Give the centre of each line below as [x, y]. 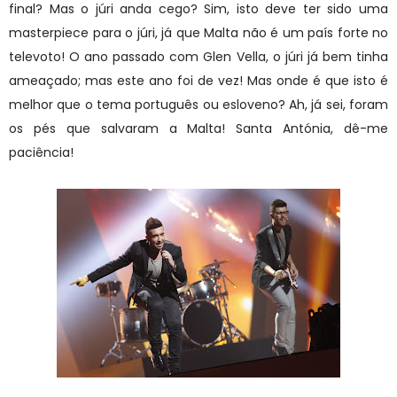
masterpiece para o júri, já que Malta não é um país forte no [198, 32]
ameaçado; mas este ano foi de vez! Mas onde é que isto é [198, 80]
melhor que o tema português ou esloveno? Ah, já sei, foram [198, 104]
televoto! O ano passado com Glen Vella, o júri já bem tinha [198, 56]
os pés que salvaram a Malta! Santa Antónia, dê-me [198, 128]
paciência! [43, 152]
